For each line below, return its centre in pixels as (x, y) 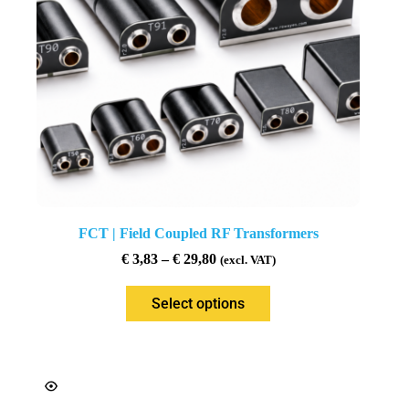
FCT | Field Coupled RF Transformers (198, 234)
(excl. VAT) (247, 261)
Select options (199, 304)
